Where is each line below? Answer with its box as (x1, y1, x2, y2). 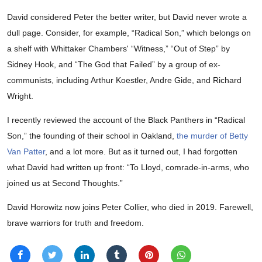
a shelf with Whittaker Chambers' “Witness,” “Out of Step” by (7, 43, 230, 53)
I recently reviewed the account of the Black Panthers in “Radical (7, 115, 245, 125)
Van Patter (7, 146, 45, 156)
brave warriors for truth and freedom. (7, 218, 144, 227)
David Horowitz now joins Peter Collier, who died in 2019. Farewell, (7, 202, 253, 212)
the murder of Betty (177, 130, 248, 140)
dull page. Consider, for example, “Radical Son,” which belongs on (7, 27, 251, 37)
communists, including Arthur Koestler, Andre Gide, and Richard (7, 75, 242, 85)
